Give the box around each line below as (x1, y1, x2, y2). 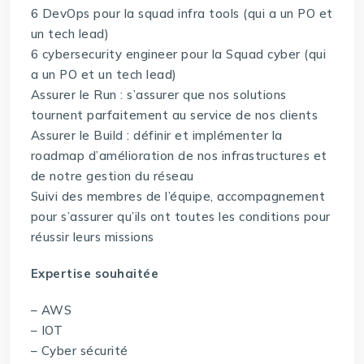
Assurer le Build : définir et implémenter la (30, 128, 283, 144)
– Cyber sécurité (30, 343, 128, 359)
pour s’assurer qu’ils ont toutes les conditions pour (30, 209, 331, 225)
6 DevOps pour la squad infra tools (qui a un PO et (30, 6, 333, 22)
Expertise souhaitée (30, 266, 159, 282)
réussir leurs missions (30, 229, 154, 245)
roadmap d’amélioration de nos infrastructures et (30, 148, 327, 164)
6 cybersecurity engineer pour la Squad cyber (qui (30, 46, 327, 63)
